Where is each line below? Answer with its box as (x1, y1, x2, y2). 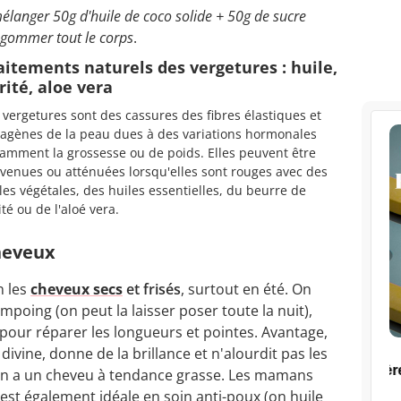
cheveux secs (30, 279, 123, 300)
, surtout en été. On (181, 279, 311, 300)
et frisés (123, 279, 181, 300)
